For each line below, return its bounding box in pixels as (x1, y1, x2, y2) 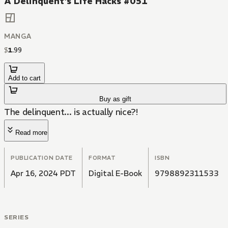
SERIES (4, 213, 29, 221)
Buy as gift (99, 95, 132, 103)
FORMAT (89, 154, 116, 162)
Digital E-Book (89, 168, 142, 179)
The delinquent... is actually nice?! (4, 106, 138, 118)
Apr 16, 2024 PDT (11, 168, 76, 179)
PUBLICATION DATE (11, 154, 73, 162)
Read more (15, 129, 47, 137)
